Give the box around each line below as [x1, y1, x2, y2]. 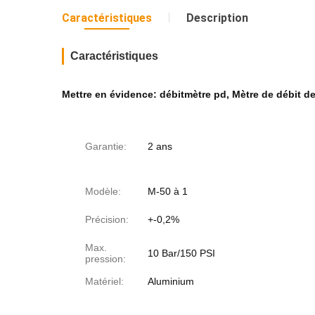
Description [186, 11, 248, 25]
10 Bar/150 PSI [148, 247, 215, 259]
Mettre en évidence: [62, 89, 160, 100]
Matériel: [85, 276, 124, 287]
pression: [85, 253, 126, 264]
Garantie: [85, 141, 127, 152]
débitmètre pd [160, 89, 226, 100]
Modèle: [85, 186, 121, 197]
